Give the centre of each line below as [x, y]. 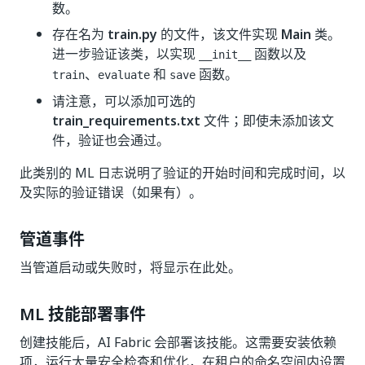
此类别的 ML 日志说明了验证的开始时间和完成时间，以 [182, 173]
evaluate [124, 75]
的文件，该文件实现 [219, 34]
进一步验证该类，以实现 [125, 54]
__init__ [225, 55]
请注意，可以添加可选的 [124, 101]
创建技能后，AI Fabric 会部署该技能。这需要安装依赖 [178, 342]
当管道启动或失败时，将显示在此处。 [130, 267]
